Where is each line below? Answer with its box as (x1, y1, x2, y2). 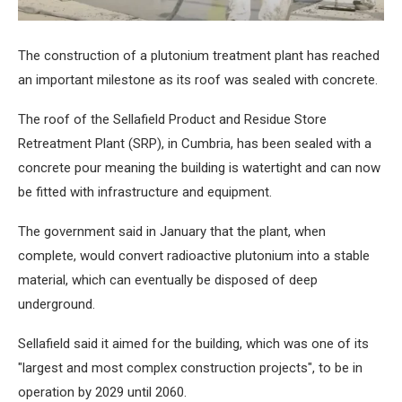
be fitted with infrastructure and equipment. (18, 184, 272, 201)
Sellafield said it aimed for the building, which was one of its (18, 336, 369, 353)
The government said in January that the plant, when (18, 223, 326, 240)
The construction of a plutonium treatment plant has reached (18, 48, 380, 65)
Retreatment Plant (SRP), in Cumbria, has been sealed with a (18, 135, 371, 153)
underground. (18, 296, 95, 313)
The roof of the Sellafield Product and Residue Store (18, 111, 327, 128)
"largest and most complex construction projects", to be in (18, 360, 363, 377)
